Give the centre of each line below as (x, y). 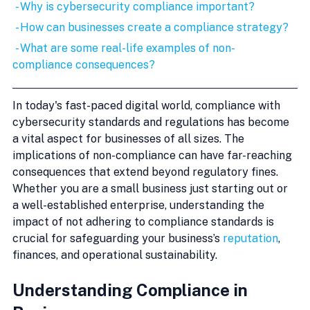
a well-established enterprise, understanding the (140, 205)
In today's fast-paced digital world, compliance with (148, 105)
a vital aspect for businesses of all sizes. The (130, 138)
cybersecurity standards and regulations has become (152, 122)
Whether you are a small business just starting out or (152, 188)
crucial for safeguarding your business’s (118, 238)
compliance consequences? (84, 64)
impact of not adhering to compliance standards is (145, 221)
